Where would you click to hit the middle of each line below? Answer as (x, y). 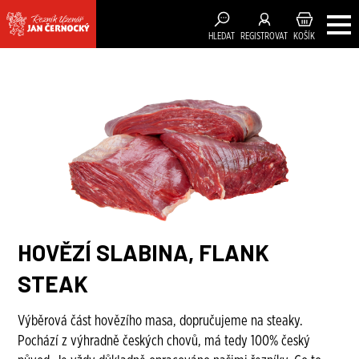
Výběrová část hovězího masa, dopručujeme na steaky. (161, 321)
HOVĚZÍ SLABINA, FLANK (144, 252)
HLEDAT (222, 36)
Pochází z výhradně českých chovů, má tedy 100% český (164, 341)
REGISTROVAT (264, 36)
